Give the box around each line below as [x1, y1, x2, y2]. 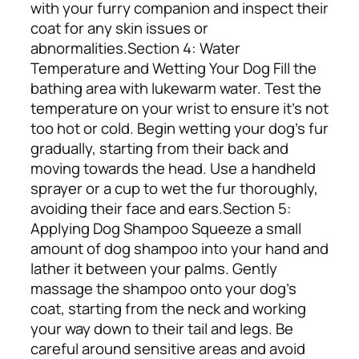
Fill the [273, 58, 317, 79]
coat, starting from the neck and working [30, 298, 306, 320]
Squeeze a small [192, 218, 301, 240]
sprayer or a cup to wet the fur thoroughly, [30, 178, 318, 200]
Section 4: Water [127, 38, 240, 59]
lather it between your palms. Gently [30, 258, 277, 280]
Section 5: [223, 198, 292, 220]
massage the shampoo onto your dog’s [30, 278, 296, 300]
